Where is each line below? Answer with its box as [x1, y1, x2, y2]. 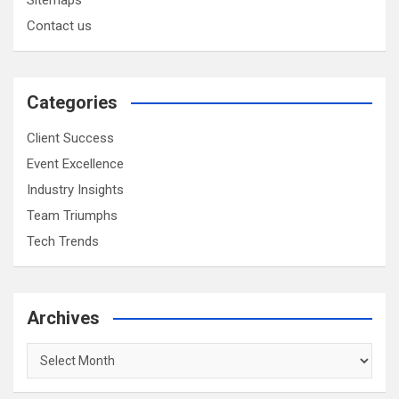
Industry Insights [27, 181, 124, 198]
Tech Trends [27, 232, 99, 249]
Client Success [27, 129, 114, 146]
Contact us [27, 17, 92, 34]
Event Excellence [27, 155, 124, 172]
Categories [27, 91, 118, 113]
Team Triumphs [27, 207, 118, 224]
